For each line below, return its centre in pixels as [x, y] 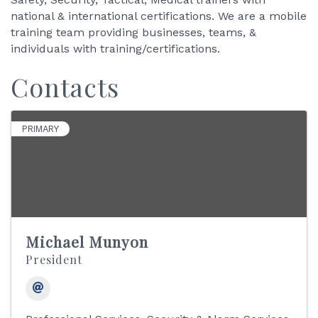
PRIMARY [40, 129]
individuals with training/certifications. [115, 49]
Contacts [65, 87]
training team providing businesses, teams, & [133, 32]
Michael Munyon [87, 241]
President [54, 259]
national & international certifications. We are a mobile [159, 16]
